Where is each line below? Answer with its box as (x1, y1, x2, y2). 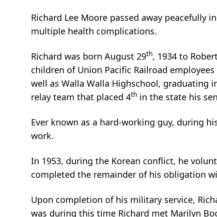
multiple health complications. (31, 25, 157, 37)
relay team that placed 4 (31, 91, 131, 103)
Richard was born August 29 (31, 50, 146, 62)
